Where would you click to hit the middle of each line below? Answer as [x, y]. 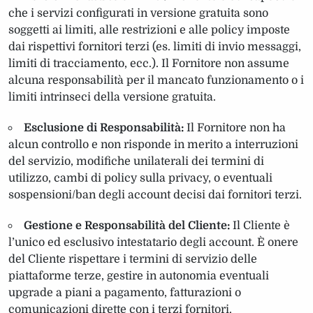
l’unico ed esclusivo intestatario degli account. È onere [153, 242]
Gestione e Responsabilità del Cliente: [127, 225]
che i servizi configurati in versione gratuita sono [138, 13]
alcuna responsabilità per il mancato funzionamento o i [156, 80]
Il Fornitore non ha [235, 128]
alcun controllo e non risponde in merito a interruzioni [153, 144]
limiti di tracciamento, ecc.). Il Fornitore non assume [149, 63]
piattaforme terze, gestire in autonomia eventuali [139, 276]
